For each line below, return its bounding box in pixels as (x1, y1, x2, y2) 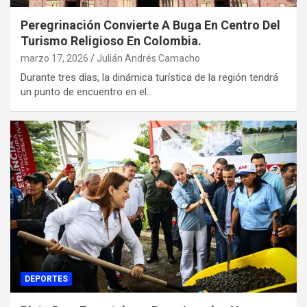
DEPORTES (25, 273, 68, 284)
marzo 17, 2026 (21, 53, 88, 64)
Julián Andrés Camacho (97, 53, 200, 64)
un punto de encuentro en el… (21, 86, 153, 99)
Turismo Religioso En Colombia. (21, 34, 201, 49)
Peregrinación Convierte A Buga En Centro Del (21, 18, 280, 33)
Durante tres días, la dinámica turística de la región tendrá (21, 71, 278, 84)
